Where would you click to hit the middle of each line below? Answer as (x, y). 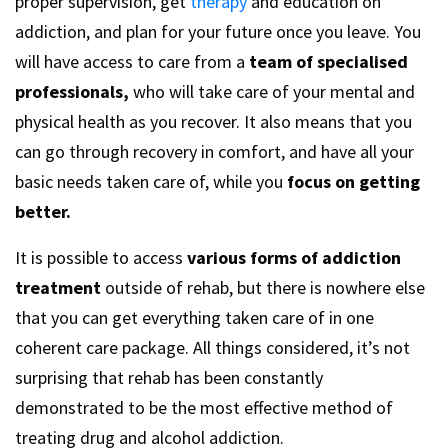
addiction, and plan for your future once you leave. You (218, 32)
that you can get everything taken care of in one (194, 318)
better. (43, 212)
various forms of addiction (294, 258)
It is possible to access (101, 258)
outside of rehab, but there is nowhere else (263, 288)
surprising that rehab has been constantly (169, 378)
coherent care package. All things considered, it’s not (212, 348)
